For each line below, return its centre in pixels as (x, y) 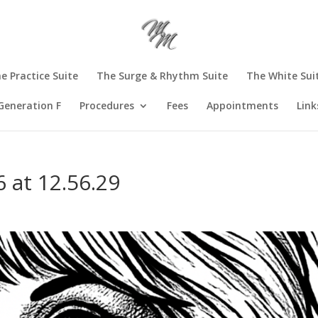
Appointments (242, 105)
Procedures (106, 105)
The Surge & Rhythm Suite (162, 76)
